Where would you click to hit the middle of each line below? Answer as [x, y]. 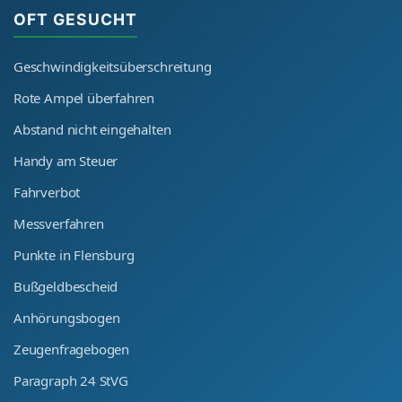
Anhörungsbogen [67, 317]
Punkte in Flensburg [74, 254]
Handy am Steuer [66, 160]
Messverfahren [59, 223]
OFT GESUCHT [75, 19]
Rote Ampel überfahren [84, 97]
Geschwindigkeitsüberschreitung [113, 66]
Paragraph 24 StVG [71, 380]
